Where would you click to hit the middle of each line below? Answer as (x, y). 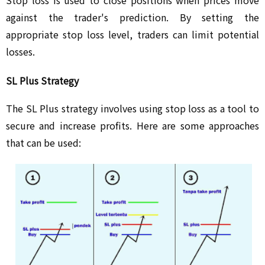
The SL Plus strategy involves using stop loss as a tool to (132, 108)
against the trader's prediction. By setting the (132, 17)
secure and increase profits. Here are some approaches (132, 125)
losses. (20, 51)
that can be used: (43, 142)
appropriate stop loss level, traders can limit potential (132, 34)
